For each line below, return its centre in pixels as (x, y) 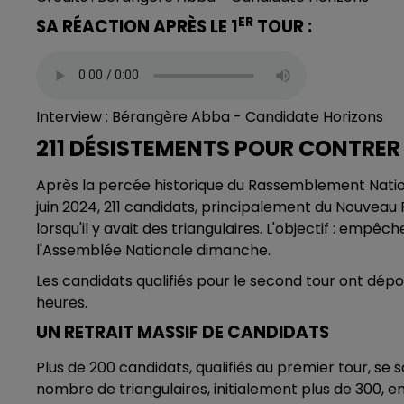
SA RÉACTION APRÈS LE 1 (137, 26)
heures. (62, 302)
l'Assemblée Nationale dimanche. (153, 250)
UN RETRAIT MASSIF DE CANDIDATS (183, 332)
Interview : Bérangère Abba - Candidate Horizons (210, 116)
